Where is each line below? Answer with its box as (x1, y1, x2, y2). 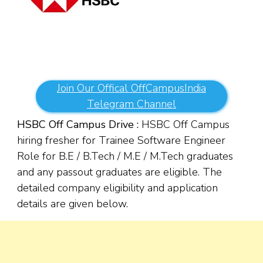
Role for (17, 149, 59, 164)
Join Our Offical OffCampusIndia (57, 81, 206, 96)
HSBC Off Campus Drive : (17, 117, 139, 132)
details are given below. (17, 197, 134, 211)
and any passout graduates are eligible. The (17, 165, 222, 180)
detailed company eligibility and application (17, 181, 218, 195)
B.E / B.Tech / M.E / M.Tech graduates (59, 149, 233, 164)
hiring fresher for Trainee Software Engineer (17, 133, 225, 148)
